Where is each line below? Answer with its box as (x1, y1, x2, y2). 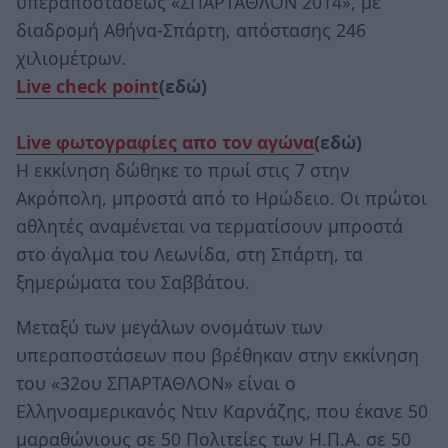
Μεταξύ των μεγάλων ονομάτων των (16, 315, 323, 340)
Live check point (16, 73, 159, 98)
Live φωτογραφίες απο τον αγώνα (16, 129, 314, 154)
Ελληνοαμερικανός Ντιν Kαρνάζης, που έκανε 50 (16, 399, 428, 424)
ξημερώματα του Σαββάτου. (16, 269, 250, 294)
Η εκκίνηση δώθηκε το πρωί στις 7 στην (16, 157, 350, 182)
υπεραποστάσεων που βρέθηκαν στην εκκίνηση (16, 343, 419, 368)
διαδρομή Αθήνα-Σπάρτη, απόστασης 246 (16, 17, 366, 42)
